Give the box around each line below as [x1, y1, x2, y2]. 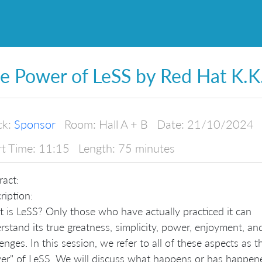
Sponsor [14, 116, 56, 131]
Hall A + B [99, 116, 148, 131]
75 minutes [118, 140, 175, 155]
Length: [78, 140, 115, 155]
